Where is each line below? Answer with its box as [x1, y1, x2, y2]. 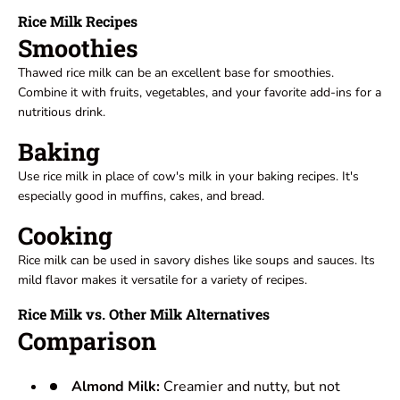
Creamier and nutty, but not [160, 377, 340, 397]
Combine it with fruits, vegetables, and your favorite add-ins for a [18, 84, 381, 102]
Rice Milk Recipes [18, 12, 137, 31]
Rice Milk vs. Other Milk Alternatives [18, 304, 270, 324]
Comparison [18, 325, 156, 357]
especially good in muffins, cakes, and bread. [18, 187, 264, 205]
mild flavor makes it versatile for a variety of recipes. [18, 271, 307, 289]
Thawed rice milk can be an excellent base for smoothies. [18, 64, 334, 82]
